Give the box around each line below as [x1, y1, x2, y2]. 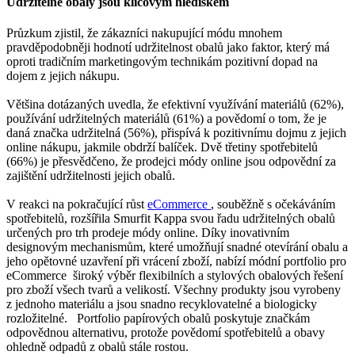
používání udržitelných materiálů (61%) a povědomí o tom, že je [6, 112, 326, 126]
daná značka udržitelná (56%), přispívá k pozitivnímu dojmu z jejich [6, 126, 346, 140]
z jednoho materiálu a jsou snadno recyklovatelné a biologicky [6, 297, 317, 311]
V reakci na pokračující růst [6, 197, 147, 212]
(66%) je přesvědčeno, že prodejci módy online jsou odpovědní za [6, 155, 336, 169]
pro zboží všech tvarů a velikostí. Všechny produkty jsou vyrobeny [6, 283, 341, 297]
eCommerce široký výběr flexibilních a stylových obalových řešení [6, 269, 343, 283]
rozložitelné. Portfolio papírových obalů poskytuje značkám [6, 311, 310, 326]
